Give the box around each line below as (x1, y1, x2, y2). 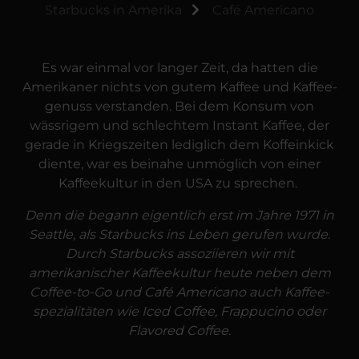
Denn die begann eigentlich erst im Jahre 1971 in (25, 208, 334, 223)
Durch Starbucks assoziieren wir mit (65, 246, 294, 261)
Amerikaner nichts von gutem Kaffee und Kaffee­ (22, 79, 337, 95)
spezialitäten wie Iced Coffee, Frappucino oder (33, 304, 326, 319)
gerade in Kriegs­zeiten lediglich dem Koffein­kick (25, 137, 334, 152)
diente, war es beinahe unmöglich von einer (38, 156, 321, 171)
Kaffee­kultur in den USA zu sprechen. (58, 175, 301, 191)
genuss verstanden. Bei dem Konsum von (45, 99, 314, 114)
